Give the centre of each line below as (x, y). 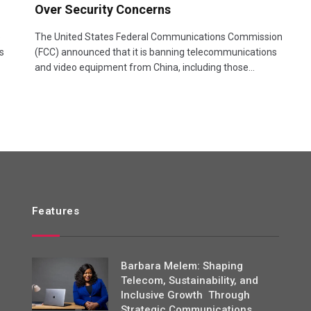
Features (56, 211)
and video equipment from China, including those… (145, 67)
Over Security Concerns (103, 9)
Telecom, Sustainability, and (189, 280)
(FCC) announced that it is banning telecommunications (156, 52)
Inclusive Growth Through (185, 295)
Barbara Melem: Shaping (182, 266)
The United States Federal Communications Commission (159, 36)
